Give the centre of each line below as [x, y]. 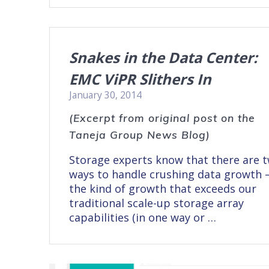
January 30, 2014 [106, 95]
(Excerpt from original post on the [162, 117]
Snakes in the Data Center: [164, 57]
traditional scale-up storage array [157, 203]
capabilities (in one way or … [143, 217]
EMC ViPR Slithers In [141, 79]
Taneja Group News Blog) [140, 134]
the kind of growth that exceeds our [163, 188]
